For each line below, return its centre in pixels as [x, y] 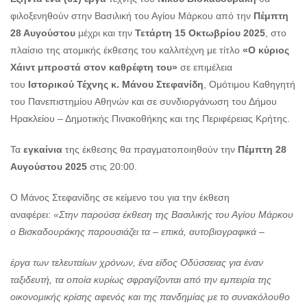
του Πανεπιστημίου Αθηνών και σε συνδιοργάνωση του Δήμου [144, 102]
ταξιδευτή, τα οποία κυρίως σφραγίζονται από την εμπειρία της [141, 280]
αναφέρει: [32, 215]
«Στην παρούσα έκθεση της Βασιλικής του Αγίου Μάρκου [173, 215]
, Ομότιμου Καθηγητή [249, 85]
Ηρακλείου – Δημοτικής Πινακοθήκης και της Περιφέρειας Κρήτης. [150, 119]
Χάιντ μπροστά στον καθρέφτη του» [94, 67]
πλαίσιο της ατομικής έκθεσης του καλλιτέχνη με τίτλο [126, 50]
